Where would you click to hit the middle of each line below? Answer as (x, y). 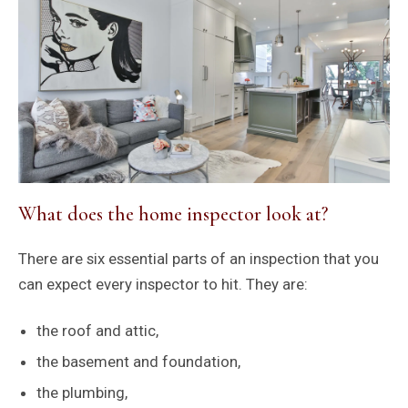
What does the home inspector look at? (173, 214)
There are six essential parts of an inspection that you (198, 259)
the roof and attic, (99, 330)
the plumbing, (83, 392)
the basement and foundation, (140, 361)
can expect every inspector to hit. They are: (163, 285)
